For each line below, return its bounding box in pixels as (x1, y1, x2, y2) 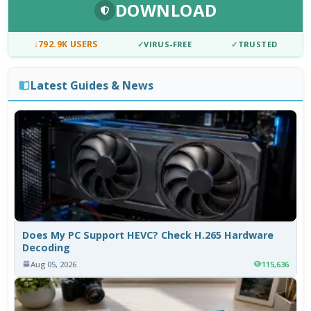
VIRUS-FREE (144, 39, 192, 50)
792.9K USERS (38, 38, 98, 51)
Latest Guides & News (30, 77, 153, 93)
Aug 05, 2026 (31, 258, 77, 269)
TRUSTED (237, 39, 278, 50)
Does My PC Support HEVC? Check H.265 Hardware (22, 228, 274, 242)
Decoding (22, 240, 71, 254)
